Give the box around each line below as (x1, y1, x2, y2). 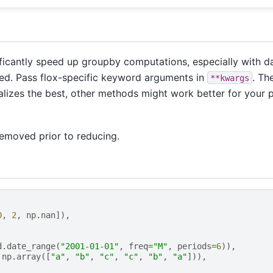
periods (177, 241, 211, 252)
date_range (6, 241, 55, 252)
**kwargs (210, 73, 249, 83)
